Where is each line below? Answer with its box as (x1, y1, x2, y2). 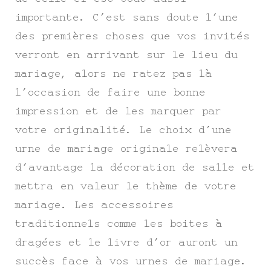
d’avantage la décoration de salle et (15, 162, 255, 173)
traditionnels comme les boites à (15, 218, 223, 229)
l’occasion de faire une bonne (15, 87, 206, 98)
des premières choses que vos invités (15, 30, 250, 42)
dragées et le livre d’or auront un (15, 237, 244, 248)
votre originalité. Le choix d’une (15, 124, 232, 135)
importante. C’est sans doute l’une (15, 11, 238, 23)
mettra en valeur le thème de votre (15, 180, 237, 192)
